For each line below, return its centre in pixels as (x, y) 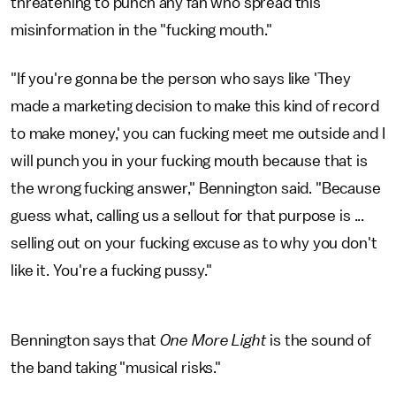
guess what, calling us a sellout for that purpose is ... (188, 216)
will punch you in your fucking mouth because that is (189, 161)
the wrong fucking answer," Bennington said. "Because (196, 188)
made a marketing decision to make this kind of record (195, 106)
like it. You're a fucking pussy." (111, 270)
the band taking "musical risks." (116, 368)
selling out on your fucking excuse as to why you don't (194, 243)
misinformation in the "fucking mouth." (141, 30)
